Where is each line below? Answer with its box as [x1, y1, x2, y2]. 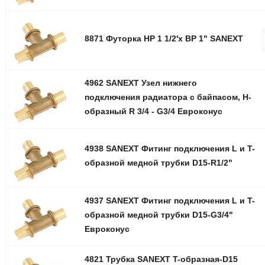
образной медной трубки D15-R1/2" [84, 158, 232, 168]
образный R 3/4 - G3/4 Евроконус [84, 106, 222, 117]
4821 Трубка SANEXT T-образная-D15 [84, 254, 238, 264]
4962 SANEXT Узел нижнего [84, 78, 197, 88]
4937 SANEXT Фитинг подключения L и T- [84, 195, 255, 205]
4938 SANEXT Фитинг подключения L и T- [84, 144, 255, 154]
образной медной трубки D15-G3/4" [84, 209, 233, 219]
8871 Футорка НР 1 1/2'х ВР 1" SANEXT [84, 34, 243, 44]
